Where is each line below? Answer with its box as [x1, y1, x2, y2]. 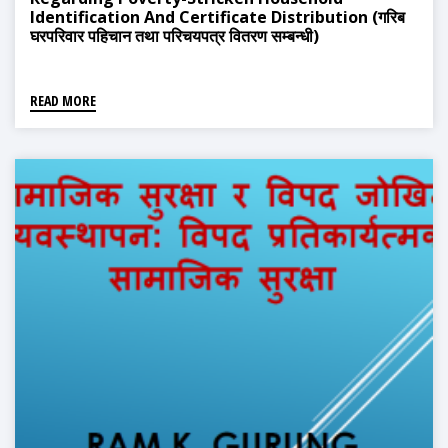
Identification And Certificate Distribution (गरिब [30, 6, 405, 29]
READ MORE [30, 91, 96, 111]
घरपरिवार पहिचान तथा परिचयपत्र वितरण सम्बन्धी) [30, 25, 319, 48]
